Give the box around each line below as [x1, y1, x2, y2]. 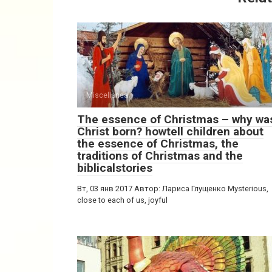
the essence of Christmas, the [77, 137, 239, 151]
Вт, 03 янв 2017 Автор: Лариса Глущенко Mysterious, [77, 184, 268, 193]
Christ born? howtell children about [77, 124, 263, 138]
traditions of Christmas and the [77, 149, 243, 163]
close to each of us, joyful [77, 195, 168, 205]
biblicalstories [77, 161, 152, 175]
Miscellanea [86, 90, 128, 100]
